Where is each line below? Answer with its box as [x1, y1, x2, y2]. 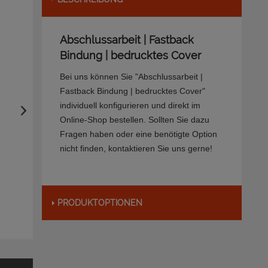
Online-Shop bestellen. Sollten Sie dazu [59, 115, 209, 125]
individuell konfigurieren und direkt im [59, 100, 200, 111]
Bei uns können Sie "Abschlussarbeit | [59, 72, 203, 82]
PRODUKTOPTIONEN [57, 198, 142, 208]
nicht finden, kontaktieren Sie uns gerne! [59, 144, 212, 154]
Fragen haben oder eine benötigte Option [59, 129, 217, 139]
